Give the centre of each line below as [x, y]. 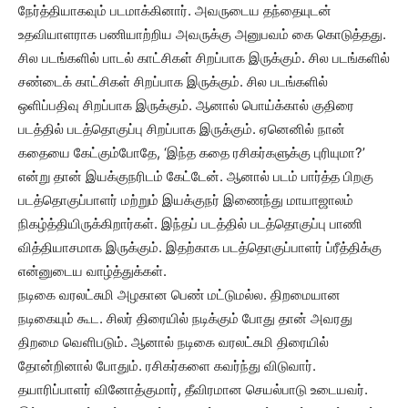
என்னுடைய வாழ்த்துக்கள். [92, 271]
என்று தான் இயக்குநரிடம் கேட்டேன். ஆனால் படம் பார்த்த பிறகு [196, 176]
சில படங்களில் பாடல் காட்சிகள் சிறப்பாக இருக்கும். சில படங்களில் [204, 58]
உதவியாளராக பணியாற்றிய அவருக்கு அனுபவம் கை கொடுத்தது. [202, 34]
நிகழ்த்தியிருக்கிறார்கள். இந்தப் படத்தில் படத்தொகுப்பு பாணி [190, 224]
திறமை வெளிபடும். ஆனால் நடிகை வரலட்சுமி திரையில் [173, 342]
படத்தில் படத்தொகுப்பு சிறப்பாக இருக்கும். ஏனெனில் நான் [182, 129]
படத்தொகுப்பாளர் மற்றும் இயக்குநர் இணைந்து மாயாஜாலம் [186, 200]
